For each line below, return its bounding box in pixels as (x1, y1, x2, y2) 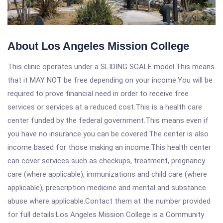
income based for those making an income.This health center (7, 143, 211, 152)
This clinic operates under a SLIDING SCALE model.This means (7, 62, 215, 71)
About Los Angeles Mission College (7, 40, 189, 52)
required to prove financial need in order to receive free (7, 89, 189, 98)
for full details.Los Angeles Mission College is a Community (7, 210, 204, 219)
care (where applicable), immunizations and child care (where (7, 170, 207, 179)
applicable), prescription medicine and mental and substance (7, 183, 206, 192)
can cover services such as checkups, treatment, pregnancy (7, 156, 205, 165)
